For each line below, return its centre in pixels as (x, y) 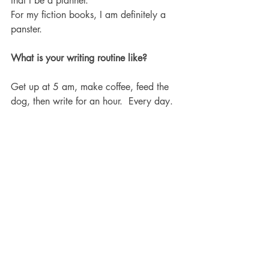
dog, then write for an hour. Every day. (93, 101)
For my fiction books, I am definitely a (90, 15)
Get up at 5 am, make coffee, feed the (91, 87)
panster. (28, 29)
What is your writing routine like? (80, 58)
